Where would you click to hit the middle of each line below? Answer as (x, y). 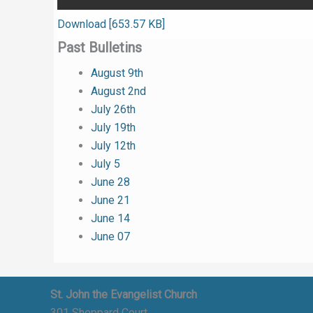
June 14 (110, 218)
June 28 (110, 182)
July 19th (113, 128)
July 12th (113, 146)
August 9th (117, 73)
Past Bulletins (100, 48)
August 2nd (118, 91)
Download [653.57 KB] (111, 24)
